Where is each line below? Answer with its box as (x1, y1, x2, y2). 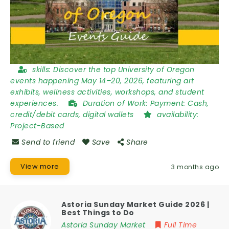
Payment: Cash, (150, 98, 209, 108)
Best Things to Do (61, 208, 134, 218)
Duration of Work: (82, 98, 150, 108)
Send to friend (21, 136, 75, 147)
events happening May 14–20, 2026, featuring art (10, 75, 194, 86)
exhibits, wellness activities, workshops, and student (10, 86, 204, 97)
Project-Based (10, 120, 64, 131)
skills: (32, 64, 53, 75)
